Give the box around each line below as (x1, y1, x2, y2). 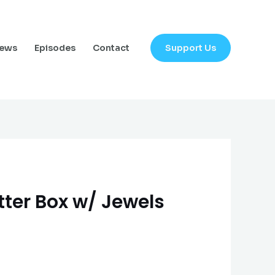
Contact (93, 42, 130, 53)
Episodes (34, 42, 76, 53)
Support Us (165, 42, 216, 53)
